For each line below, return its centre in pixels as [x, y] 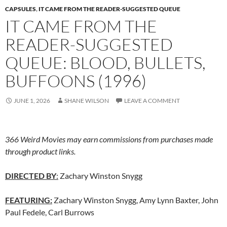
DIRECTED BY [31, 175]
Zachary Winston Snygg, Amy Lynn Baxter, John [135, 200]
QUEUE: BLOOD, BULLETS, [105, 62]
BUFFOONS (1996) [76, 81]
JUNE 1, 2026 [32, 100]
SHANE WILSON [87, 100]
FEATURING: [29, 200]
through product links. [40, 151]
